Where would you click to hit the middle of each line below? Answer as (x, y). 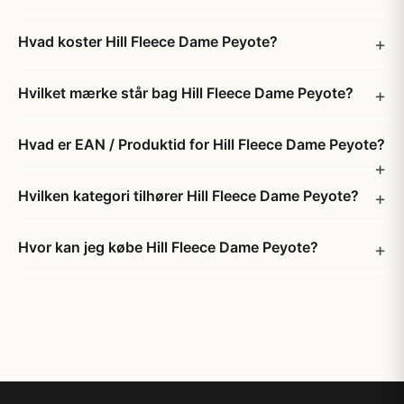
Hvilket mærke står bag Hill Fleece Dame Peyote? (186, 93)
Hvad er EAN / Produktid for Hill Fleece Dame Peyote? (202, 144)
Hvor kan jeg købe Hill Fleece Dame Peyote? (168, 247)
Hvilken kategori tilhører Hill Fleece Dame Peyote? (188, 196)
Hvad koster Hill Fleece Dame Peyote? (148, 41)
